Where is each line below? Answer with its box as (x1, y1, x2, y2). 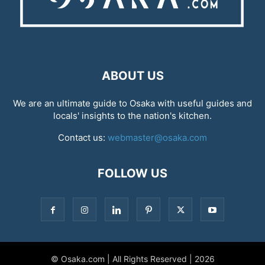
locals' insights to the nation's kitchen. (53, 109, 212, 121)
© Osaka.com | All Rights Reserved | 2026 (50, 253, 215, 264)
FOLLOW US (98, 166, 167, 180)
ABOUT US (101, 68, 164, 83)
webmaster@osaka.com (108, 131, 207, 143)
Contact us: (58, 131, 108, 143)
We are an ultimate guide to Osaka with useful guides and (13, 97, 252, 109)
